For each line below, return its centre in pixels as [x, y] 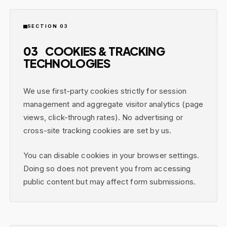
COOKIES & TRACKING [104, 51]
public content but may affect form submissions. [110, 181]
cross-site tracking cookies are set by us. [98, 131]
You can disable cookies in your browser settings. [111, 155]
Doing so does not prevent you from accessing [107, 168]
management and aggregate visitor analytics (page [113, 104]
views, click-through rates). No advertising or [103, 118]
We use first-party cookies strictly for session [105, 91]
